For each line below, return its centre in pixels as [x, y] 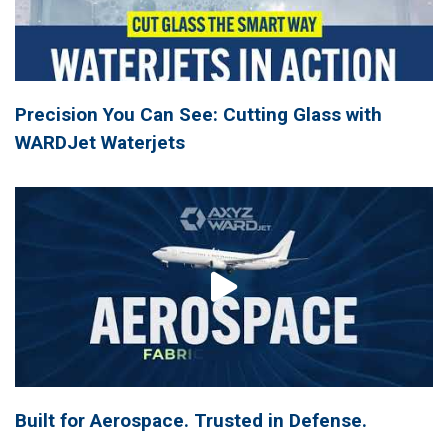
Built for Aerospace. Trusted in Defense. [191, 421]
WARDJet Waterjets [100, 143]
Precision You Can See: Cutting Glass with [198, 115]
